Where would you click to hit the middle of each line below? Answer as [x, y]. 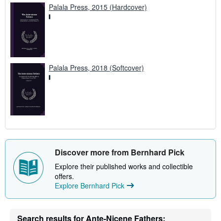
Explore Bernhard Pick [90, 185]
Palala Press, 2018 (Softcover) [96, 68]
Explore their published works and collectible [124, 166]
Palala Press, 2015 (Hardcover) [98, 7]
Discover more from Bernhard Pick [120, 152]
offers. [64, 176]
